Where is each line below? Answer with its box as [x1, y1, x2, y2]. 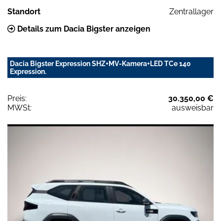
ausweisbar [172, 103, 214, 113]
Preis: [7, 94, 27, 104]
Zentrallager [169, 7, 214, 17]
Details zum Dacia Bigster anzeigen [15, 24, 150, 34]
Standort [7, 7, 40, 17]
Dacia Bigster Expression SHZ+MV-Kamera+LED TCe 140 [10, 60, 191, 68]
